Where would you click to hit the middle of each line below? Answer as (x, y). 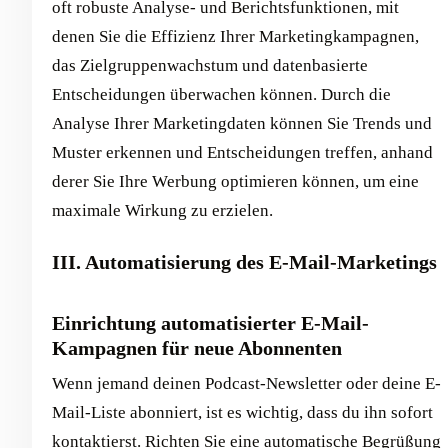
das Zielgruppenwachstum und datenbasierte (210, 65)
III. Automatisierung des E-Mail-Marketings (244, 262)
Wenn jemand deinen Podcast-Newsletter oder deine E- (246, 383)
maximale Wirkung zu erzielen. (162, 210)
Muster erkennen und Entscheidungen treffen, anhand (242, 152)
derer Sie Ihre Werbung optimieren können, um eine (235, 181)
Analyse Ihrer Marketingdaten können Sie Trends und (242, 123)
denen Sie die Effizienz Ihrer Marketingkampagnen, (235, 36)
